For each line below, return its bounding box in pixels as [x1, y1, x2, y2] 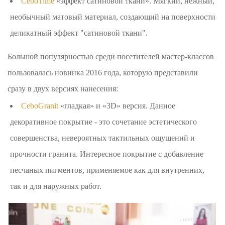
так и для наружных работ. [10, 181, 102, 190]
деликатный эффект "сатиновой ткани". [10, 28, 148, 37]
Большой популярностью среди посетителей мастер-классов [8, 52, 214, 61]
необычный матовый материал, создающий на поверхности [10, 12, 216, 21]
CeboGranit [21, 101, 59, 110]
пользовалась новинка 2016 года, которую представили [8, 68, 198, 77]
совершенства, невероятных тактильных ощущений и [10, 133, 195, 142]
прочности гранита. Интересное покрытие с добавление [10, 149, 204, 158]
